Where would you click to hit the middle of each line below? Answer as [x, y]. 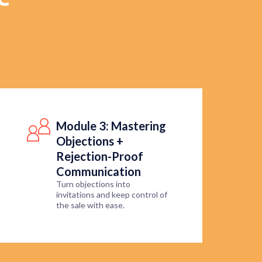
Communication [99, 172]
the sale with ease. [90, 205]
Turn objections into [93, 184]
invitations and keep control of [112, 195]
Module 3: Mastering [111, 126]
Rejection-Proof [100, 156]
